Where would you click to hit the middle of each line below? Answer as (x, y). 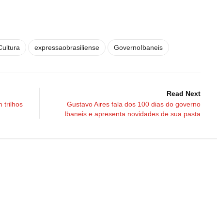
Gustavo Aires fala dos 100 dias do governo (134, 104)
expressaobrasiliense (67, 47)
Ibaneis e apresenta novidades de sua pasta (132, 114)
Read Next (184, 93)
